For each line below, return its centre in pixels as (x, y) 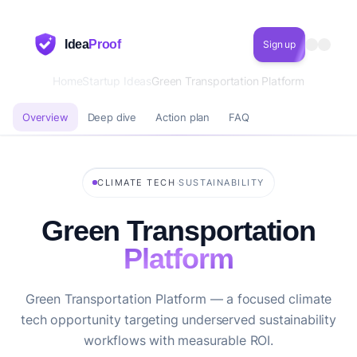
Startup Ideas (117, 81)
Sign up (279, 44)
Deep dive (112, 117)
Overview (45, 117)
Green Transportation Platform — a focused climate (178, 299)
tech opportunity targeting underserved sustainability (178, 320)
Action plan (183, 117)
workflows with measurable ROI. (178, 340)
